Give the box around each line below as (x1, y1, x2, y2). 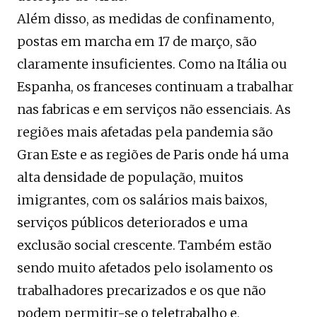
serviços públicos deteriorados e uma (17, 214, 248, 231)
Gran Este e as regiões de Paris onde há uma (17, 146, 289, 163)
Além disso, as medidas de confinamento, (17, 11, 275, 28)
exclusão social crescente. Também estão (17, 237, 272, 254)
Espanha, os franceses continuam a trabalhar (17, 79, 294, 96)
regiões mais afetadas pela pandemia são (17, 124, 273, 141)
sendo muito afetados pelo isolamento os (17, 260, 273, 277)
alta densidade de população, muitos (17, 169, 243, 186)
